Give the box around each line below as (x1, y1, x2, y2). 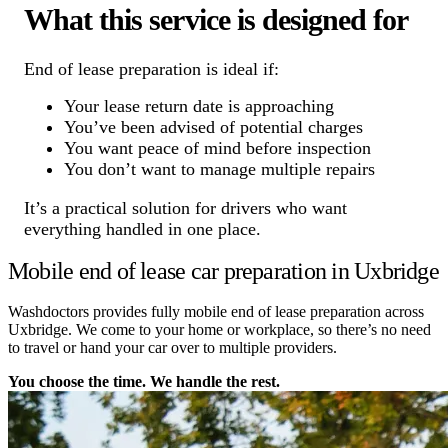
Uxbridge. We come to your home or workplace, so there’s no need (8, 321, 431, 339)
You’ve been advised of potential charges (64, 117, 363, 138)
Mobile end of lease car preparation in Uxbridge (8, 258, 439, 285)
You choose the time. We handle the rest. (8, 373, 280, 391)
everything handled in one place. (24, 219, 261, 240)
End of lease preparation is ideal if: (24, 59, 279, 80)
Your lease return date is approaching (64, 96, 334, 117)
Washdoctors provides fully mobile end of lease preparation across (8, 303, 424, 321)
